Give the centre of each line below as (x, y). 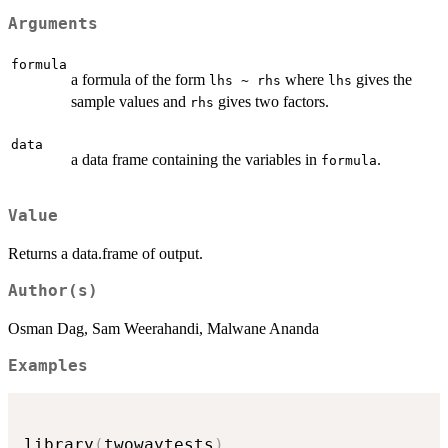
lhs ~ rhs (245, 81)
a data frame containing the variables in (196, 160)
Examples (48, 366)
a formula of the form (140, 80)
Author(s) (53, 291)
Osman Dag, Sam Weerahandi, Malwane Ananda (163, 329)
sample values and (130, 102)
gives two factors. (271, 102)
